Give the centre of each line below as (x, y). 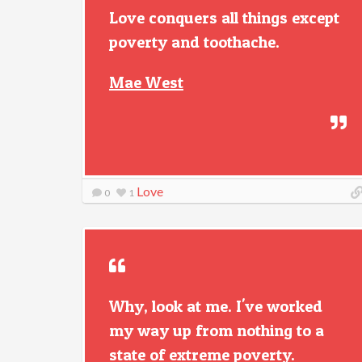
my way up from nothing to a (217, 330)
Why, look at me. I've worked (216, 306)
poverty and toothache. (194, 42)
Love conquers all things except (224, 18)
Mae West (146, 82)
